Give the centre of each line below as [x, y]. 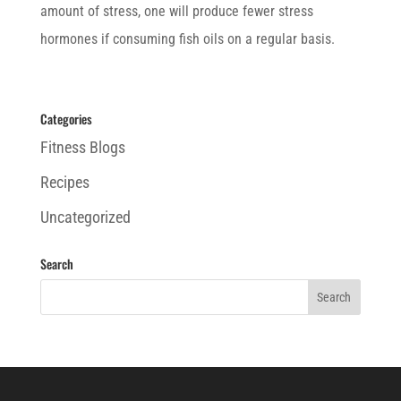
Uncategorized [85, 217]
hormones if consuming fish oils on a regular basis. [187, 39]
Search [56, 264]
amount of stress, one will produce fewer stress [176, 11]
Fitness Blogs [82, 147]
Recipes [64, 182]
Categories [66, 119]
